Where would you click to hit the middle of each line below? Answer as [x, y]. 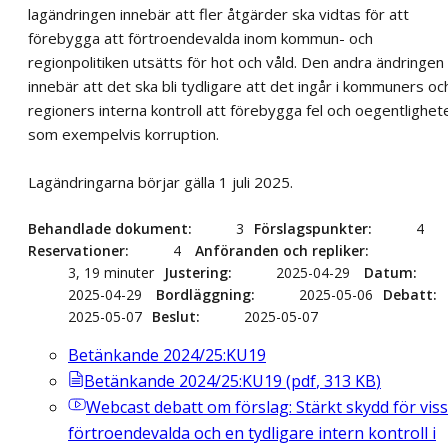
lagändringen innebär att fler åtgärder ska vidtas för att [218, 14]
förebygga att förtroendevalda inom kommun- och [200, 38]
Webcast [118, 407]
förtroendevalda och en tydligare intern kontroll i [252, 433]
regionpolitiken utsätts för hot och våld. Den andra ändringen [236, 62]
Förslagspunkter [311, 229]
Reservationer [76, 251]
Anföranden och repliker [280, 251]
